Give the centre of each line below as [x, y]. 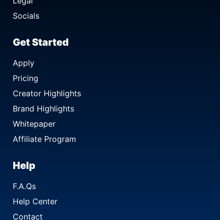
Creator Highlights [47, 93]
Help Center [35, 201]
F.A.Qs [24, 186]
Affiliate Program [44, 139]
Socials [26, 15]
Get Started [41, 42]
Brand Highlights [43, 108]
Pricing [26, 78]
